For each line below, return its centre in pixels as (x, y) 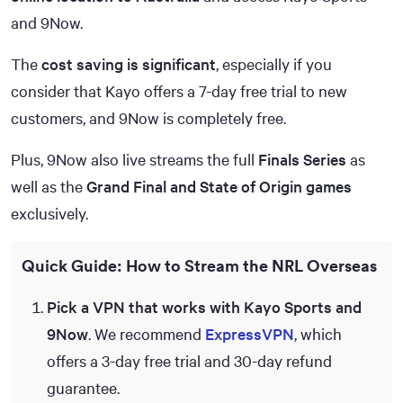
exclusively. (49, 213)
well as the (49, 186)
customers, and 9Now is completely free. (148, 117)
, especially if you (274, 63)
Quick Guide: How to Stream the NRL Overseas (199, 265)
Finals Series (302, 159)
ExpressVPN (250, 333)
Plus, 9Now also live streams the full (134, 159)
